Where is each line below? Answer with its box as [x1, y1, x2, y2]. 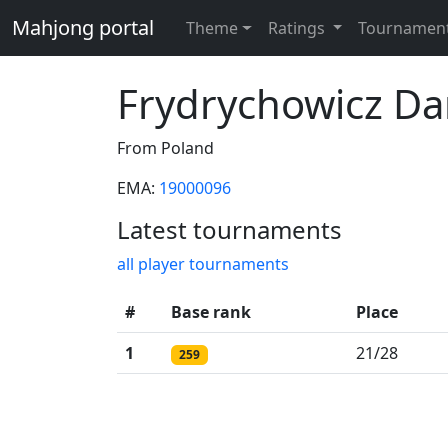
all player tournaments [117, 253, 289, 275]
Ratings [267, 17, 329, 39]
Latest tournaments [117, 213, 342, 246]
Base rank [171, 301, 251, 323]
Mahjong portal [12, 14, 154, 41]
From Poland [117, 137, 214, 159]
